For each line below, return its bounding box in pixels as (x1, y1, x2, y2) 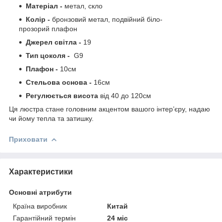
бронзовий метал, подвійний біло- (52, 15, 163, 23)
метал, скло (62, 1, 103, 10)
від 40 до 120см (100, 91, 151, 100)
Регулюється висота (26, 91, 100, 100)
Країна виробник (13, 202, 67, 210)
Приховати (9, 135, 48, 143)
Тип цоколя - (26, 51, 70, 59)
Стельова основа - (26, 78, 92, 86)
